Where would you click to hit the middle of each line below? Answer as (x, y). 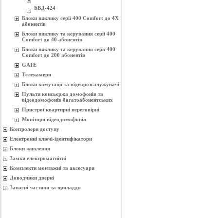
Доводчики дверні (32, 178)
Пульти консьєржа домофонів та (63, 94)
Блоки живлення (30, 148)
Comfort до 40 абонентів (52, 39)
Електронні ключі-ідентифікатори (51, 139)
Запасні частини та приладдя (45, 187)
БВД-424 (45, 8)
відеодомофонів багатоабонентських (67, 100)
